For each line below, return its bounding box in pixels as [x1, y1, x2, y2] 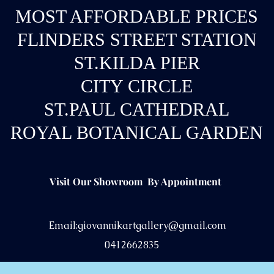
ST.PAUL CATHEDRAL [39, 99, 234, 119]
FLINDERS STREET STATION [17, 29, 257, 50]
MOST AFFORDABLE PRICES [15, 6, 258, 26]
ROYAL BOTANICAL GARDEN [10, 122, 263, 143]
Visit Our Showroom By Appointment [49, 175, 221, 188]
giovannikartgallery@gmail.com [78, 219, 226, 232]
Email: [49, 219, 78, 232]
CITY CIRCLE [81, 76, 193, 96]
